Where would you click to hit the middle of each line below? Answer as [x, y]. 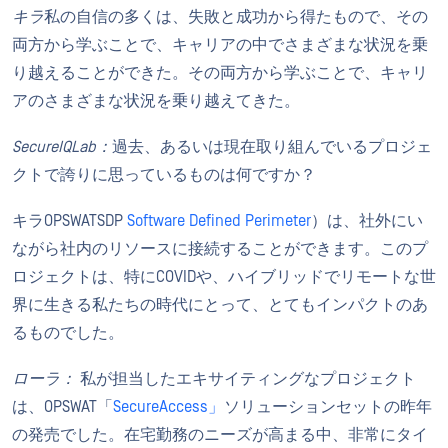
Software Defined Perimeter [219, 220]
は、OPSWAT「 [62, 406]
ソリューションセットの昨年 [328, 406]
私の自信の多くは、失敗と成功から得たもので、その [236, 16]
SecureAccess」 [168, 406]
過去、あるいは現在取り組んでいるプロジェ [272, 146]
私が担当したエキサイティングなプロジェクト [248, 378]
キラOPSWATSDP [69, 220]
